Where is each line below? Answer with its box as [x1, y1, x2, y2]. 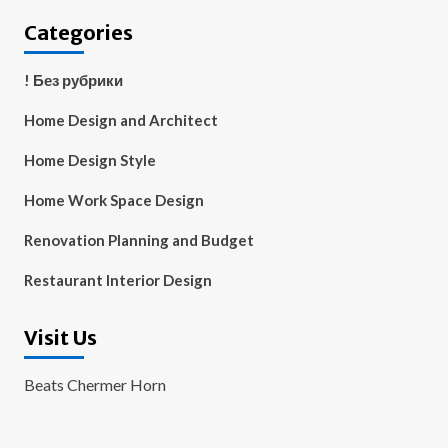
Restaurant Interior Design [23, 271, 212, 289]
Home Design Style [23, 151, 156, 169]
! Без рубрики [23, 71, 123, 89]
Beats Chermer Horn [23, 375, 166, 394]
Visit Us [23, 325, 97, 350]
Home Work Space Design [23, 191, 204, 209]
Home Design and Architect [23, 111, 218, 129]
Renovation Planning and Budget [23, 231, 254, 249]
